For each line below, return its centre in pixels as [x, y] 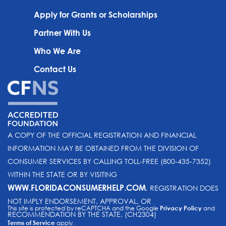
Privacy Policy [181, 208]
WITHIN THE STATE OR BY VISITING [62, 174]
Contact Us [55, 69]
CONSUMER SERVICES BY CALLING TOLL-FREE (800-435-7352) [109, 161]
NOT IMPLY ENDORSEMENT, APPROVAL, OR [79, 201]
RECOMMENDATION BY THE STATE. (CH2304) [82, 214]
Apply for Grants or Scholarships [96, 14]
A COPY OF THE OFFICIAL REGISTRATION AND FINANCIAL [102, 135]
